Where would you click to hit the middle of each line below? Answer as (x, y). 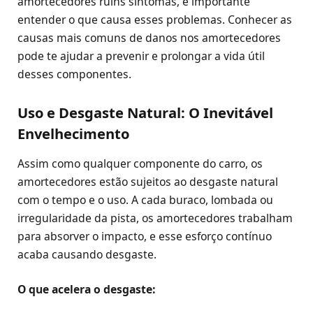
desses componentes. (74, 74)
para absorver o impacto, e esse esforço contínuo (145, 236)
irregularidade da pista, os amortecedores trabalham (155, 218)
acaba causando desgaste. (87, 255)
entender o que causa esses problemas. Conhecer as (155, 19)
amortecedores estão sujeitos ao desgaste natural (148, 182)
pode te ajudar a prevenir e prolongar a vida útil (141, 56)
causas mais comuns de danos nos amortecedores (149, 37)
